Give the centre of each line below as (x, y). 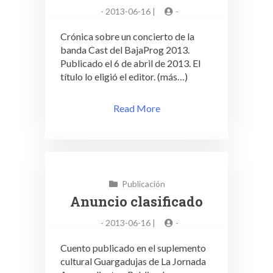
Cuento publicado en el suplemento (133, 248)
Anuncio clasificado (136, 201)
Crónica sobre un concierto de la (127, 36)
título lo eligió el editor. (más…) (124, 76)
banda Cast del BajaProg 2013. (125, 50)
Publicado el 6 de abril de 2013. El (130, 63)
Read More (136, 108)
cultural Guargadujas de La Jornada (133, 261)
